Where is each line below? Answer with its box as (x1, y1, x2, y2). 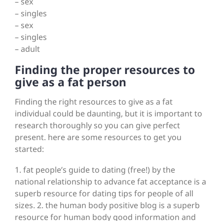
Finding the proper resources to (15, 62, 195, 78)
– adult (15, 43, 40, 55)
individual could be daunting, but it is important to (15, 108, 202, 119)
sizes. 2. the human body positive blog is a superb (15, 200, 200, 211)
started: (15, 144, 44, 155)
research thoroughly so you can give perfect (15, 120, 180, 131)
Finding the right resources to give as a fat (15, 96, 173, 108)
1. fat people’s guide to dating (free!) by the (15, 164, 175, 176)
